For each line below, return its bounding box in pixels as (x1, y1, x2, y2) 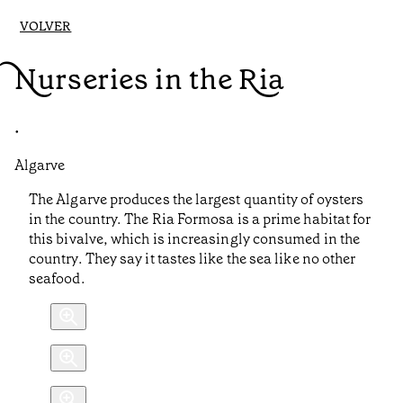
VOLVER (20, 18, 72, 35)
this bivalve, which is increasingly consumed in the (29, 229, 361, 249)
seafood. (29, 269, 85, 289)
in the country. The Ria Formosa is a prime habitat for (29, 210, 372, 229)
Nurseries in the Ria (14, 59, 285, 98)
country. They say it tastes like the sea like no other (29, 249, 356, 269)
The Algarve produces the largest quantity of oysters (29, 190, 364, 210)
